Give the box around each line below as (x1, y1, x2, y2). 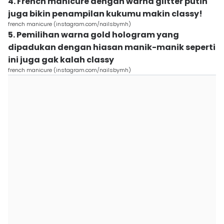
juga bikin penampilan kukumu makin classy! (8, 8, 202, 19)
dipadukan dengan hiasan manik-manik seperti (8, 41, 215, 53)
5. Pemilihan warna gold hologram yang (8, 29, 179, 40)
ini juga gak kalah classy (8, 54, 114, 65)
